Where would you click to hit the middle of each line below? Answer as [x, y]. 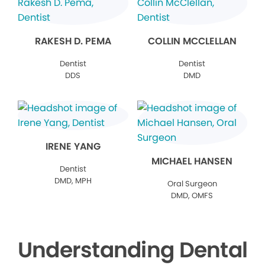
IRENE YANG [73, 147]
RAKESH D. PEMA [73, 41]
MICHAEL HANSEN [192, 161]
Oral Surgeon [192, 184]
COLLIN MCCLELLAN [192, 41]
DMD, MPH [73, 181]
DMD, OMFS [192, 196]
